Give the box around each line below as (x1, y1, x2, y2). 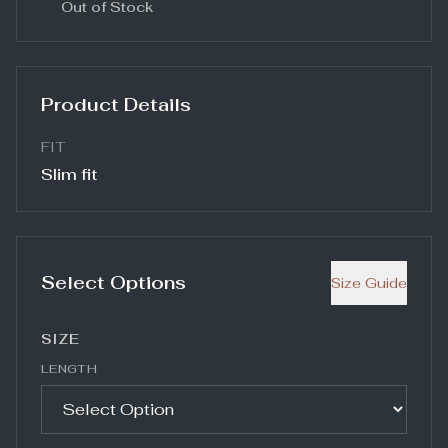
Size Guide (331, 274, 407, 292)
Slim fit (41, 164, 97, 185)
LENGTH (41, 361, 97, 377)
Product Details (41, 93, 191, 116)
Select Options (41, 271, 186, 294)
